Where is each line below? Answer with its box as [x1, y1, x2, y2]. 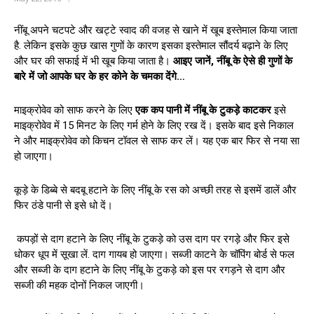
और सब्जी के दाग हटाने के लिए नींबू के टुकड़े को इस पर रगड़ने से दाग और [14, 263, 285, 276]
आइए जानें [173, 54, 211, 67]
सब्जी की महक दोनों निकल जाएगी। [14, 278, 144, 292]
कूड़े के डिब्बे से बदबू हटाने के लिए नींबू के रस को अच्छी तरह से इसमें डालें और [14, 183, 296, 196]
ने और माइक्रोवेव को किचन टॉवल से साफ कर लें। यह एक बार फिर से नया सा [14, 134, 299, 147]
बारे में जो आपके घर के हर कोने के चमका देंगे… [14, 69, 185, 83]
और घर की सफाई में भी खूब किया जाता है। [14, 54, 173, 67]
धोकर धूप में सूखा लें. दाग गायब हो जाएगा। [14, 247, 169, 261]
